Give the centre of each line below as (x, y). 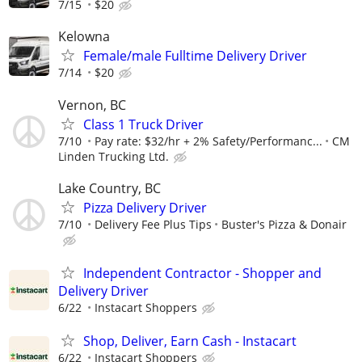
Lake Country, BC (109, 188)
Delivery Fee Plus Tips (153, 224)
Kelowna (84, 37)
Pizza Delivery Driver (145, 207)
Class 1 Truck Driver (143, 124)
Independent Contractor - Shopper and (202, 273)
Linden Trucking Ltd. (114, 156)
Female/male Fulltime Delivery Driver (195, 56)
